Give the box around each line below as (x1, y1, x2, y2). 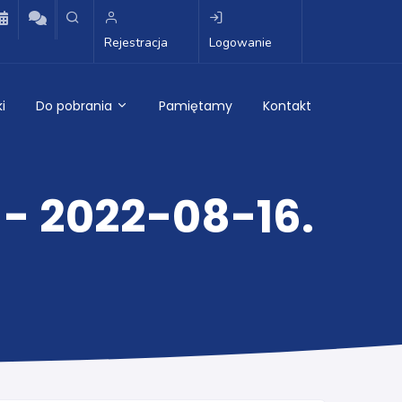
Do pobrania (36, 97, 116, 115)
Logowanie (208, 34, 272, 51)
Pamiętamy (159, 97, 232, 115)
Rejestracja (104, 34, 168, 51)
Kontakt (263, 97, 311, 115)
